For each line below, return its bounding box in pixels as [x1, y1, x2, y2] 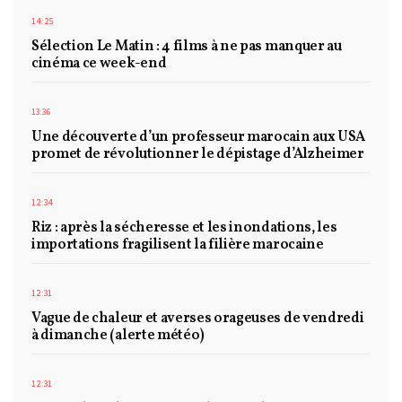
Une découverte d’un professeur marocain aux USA [31, 127, 365, 148]
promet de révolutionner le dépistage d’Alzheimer [31, 144, 364, 165]
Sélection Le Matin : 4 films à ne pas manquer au [31, 37, 342, 57]
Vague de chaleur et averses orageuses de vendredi [31, 309, 364, 329]
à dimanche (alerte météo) [31, 326, 205, 346]
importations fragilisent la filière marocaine [31, 235, 324, 256]
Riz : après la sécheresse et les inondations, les [31, 218, 337, 239]
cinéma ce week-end [31, 54, 167, 74]
